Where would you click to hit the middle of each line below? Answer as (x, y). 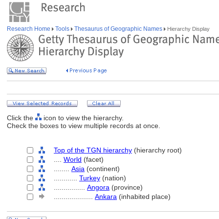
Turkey (90, 178)
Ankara (106, 197)
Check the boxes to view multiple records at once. (84, 126)
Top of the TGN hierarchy (93, 150)
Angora (98, 187)
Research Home (29, 29)
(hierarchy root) (157, 150)
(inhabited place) (144, 197)
